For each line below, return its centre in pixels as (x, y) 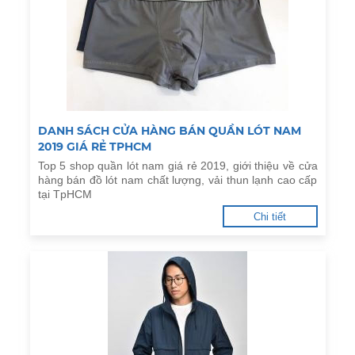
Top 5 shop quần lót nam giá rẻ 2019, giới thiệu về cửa (177, 166)
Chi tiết (270, 217)
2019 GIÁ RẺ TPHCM (94, 147)
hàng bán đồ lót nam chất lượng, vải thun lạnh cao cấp (177, 180)
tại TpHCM (65, 194)
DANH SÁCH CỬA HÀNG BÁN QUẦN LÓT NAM (169, 131)
